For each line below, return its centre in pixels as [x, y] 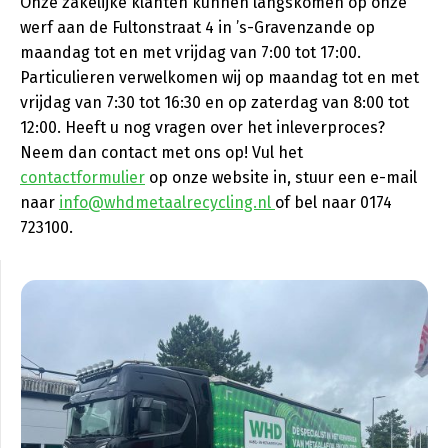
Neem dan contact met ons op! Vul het [161, 152]
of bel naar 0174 [333, 202]
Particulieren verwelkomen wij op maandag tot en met [219, 77]
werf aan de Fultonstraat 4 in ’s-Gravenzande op [197, 27]
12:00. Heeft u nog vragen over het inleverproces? [202, 127]
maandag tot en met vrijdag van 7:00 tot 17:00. [190, 52]
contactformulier [82, 177]
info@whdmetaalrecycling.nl [167, 202]
